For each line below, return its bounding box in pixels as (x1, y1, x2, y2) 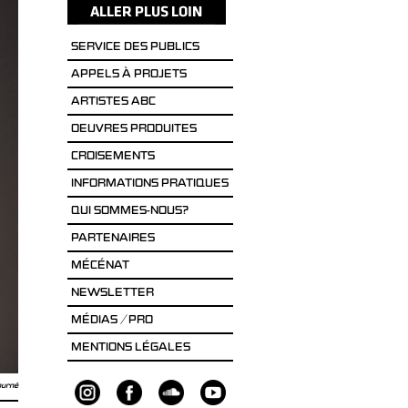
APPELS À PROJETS (70, 69, 187, 81)
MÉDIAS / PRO (70, 315, 153, 327)
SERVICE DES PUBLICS (70, 42, 199, 54)
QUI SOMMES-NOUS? (70, 206, 189, 218)
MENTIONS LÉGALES (70, 342, 190, 354)
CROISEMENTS (70, 151, 155, 163)
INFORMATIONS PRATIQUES (70, 178, 229, 190)
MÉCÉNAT (70, 260, 129, 272)
